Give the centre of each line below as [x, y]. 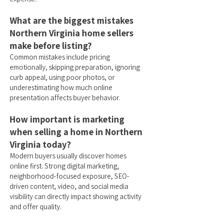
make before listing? [51, 46]
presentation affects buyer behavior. [65, 98]
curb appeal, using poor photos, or [62, 77]
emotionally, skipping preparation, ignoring [75, 67]
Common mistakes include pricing [60, 57]
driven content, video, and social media [69, 186]
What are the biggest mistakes [72, 20]
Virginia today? [40, 144]
